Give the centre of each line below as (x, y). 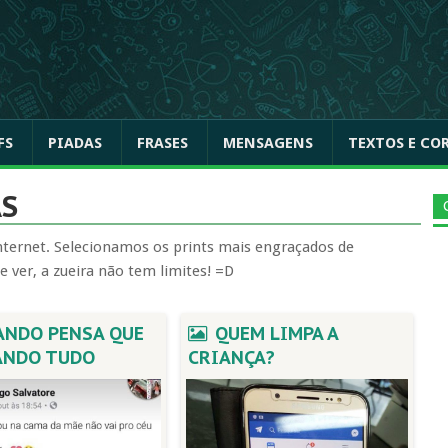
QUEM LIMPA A (274, 333)
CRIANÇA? (231, 357)
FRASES (162, 143)
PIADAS (75, 143)
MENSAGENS (268, 143)
